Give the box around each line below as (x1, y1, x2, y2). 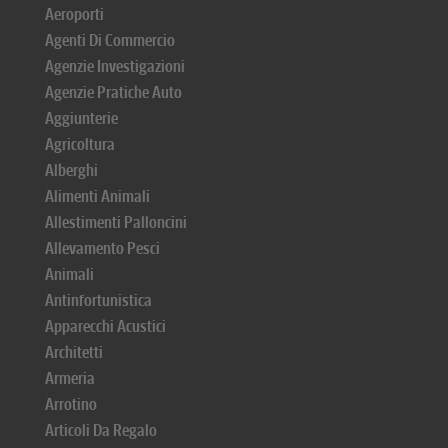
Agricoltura (45, 135, 115, 154)
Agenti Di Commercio (45, 31, 175, 50)
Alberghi (45, 161, 98, 180)
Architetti (45, 343, 103, 362)
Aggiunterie (45, 109, 118, 128)
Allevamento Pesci (45, 239, 160, 258)
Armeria (45, 369, 95, 388)
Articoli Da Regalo (45, 421, 157, 440)
